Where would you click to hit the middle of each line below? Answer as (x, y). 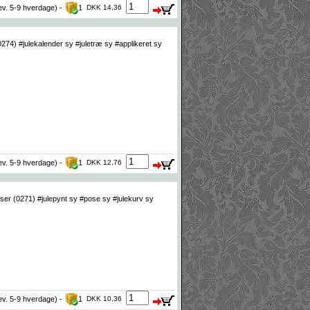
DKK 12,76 (104, 162)
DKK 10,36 (104, 298)
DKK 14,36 (104, 7)
